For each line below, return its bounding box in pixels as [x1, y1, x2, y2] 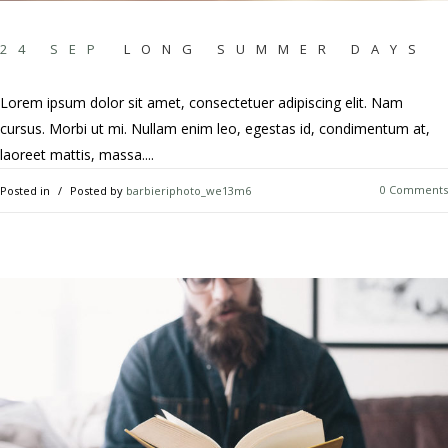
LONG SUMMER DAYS [124, 40, 427, 59]
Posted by [70, 183, 123, 199]
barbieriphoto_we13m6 [126, 183, 251, 199]
